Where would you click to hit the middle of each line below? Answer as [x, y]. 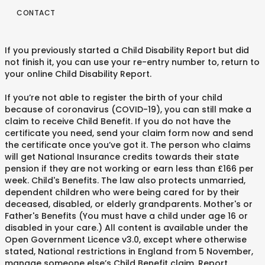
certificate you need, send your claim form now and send [129, 133]
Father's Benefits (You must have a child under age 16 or [126, 216]
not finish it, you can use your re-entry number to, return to [132, 62]
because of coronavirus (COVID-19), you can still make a [128, 109]
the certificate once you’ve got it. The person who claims [128, 145]
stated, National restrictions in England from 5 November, [129, 251]
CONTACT [36, 13]
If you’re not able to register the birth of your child [114, 98]
